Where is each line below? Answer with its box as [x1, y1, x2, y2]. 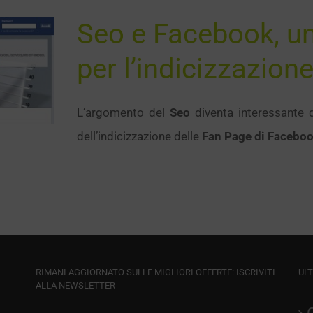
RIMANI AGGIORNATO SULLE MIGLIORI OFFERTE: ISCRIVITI [35, 267, 275, 277]
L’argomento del [77, 105, 170, 119]
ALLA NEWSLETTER [35, 280, 115, 291]
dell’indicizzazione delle [77, 129, 202, 143]
